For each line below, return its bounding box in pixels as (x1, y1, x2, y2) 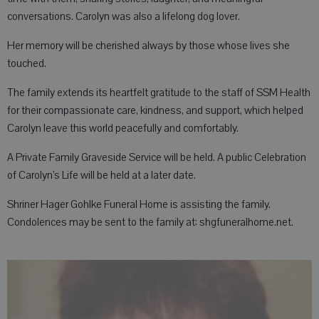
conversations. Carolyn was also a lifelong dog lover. (7, 9, 240, 23)
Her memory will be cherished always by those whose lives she (7, 38, 290, 53)
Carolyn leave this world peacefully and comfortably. (7, 121, 239, 135)
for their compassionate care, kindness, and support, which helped (7, 103, 303, 117)
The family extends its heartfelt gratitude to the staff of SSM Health (7, 85, 310, 100)
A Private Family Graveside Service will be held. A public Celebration (7, 150, 306, 164)
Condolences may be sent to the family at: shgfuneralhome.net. (7, 215, 293, 229)
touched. (7, 56, 46, 70)
